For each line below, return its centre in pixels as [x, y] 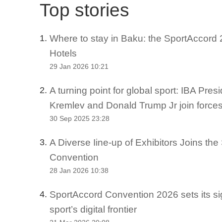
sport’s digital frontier [93, 209]
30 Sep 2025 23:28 [80, 119]
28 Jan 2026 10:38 [79, 171]
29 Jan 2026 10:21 [79, 67]
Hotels [63, 53]
